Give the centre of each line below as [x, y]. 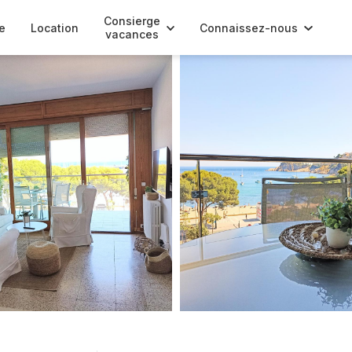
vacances [132, 34]
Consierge [132, 21]
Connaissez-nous [249, 27]
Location [54, 27]
